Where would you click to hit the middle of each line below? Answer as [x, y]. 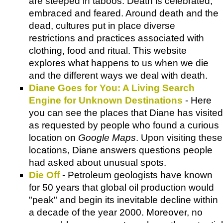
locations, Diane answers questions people [121, 150]
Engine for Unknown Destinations [106, 100]
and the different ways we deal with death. [118, 75]
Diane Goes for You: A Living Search [112, 88]
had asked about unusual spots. [98, 162]
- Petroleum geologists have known [136, 175]
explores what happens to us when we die [119, 63]
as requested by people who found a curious [124, 125]
